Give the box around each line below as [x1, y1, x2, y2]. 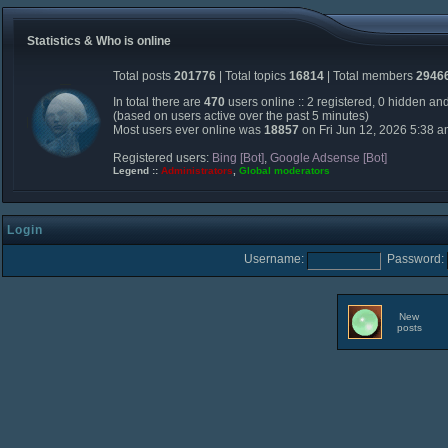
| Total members [324, 69, 416, 83]
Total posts [113, 69, 174, 83]
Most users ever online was [113, 123, 264, 137]
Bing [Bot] [212, 151, 264, 165]
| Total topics [216, 69, 289, 83]
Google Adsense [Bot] [270, 151, 387, 165]
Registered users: [113, 151, 212, 165]
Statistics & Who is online [27, 34, 171, 48]
